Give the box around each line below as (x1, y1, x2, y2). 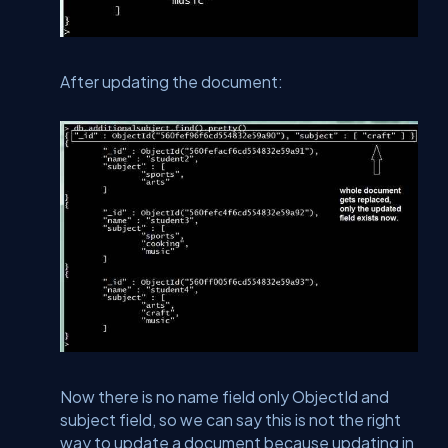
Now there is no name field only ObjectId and (60, 386, 389, 406)
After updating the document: (60, 71, 283, 91)
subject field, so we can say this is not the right (60, 409, 401, 429)
